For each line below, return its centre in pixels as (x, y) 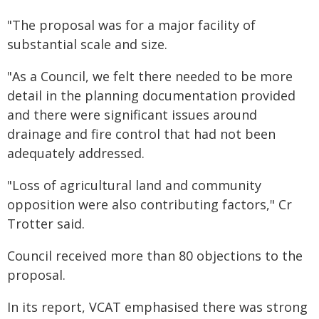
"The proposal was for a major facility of (131, 25)
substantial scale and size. (87, 45)
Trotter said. (46, 224)
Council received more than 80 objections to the (155, 256)
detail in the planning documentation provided (151, 96)
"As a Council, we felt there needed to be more (150, 77)
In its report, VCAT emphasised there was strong (157, 307)
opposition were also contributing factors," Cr (150, 205)
